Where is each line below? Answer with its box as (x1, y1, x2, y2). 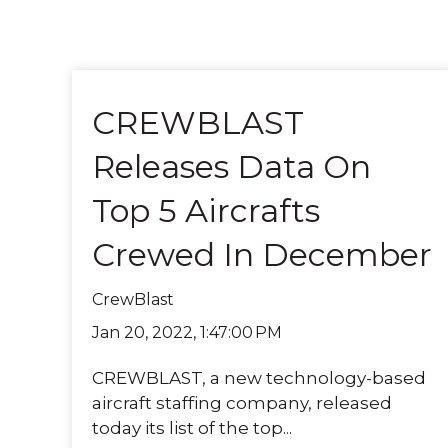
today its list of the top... (92, 418, 292, 439)
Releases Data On (92, 147, 371, 187)
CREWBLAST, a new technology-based (92, 368, 426, 389)
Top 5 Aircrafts (92, 191, 320, 231)
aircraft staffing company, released (92, 393, 392, 414)
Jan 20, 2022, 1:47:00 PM (92, 322, 282, 342)
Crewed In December (92, 235, 432, 275)
